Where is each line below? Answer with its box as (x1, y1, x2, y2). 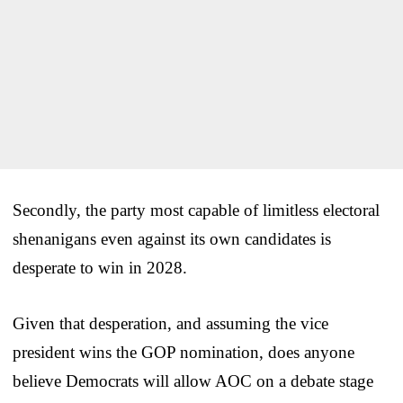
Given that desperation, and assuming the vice (13, 314, 328, 334)
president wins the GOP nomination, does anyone (13, 343, 354, 363)
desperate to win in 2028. (13, 258, 187, 278)
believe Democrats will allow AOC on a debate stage (13, 372, 373, 391)
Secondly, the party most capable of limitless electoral (13, 201, 380, 220)
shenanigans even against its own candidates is (13, 229, 331, 249)
